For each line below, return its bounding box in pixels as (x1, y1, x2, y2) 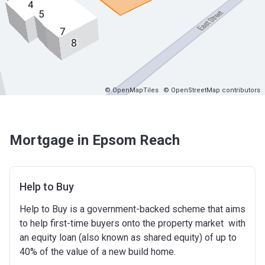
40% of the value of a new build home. (20, 246, 178, 257)
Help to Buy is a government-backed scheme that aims (20, 203, 245, 215)
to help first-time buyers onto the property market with (20, 218, 245, 229)
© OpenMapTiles (105, 86, 159, 94)
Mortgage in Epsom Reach (9, 132, 180, 148)
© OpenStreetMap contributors (163, 86, 260, 94)
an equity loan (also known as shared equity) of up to (20, 232, 237, 243)
